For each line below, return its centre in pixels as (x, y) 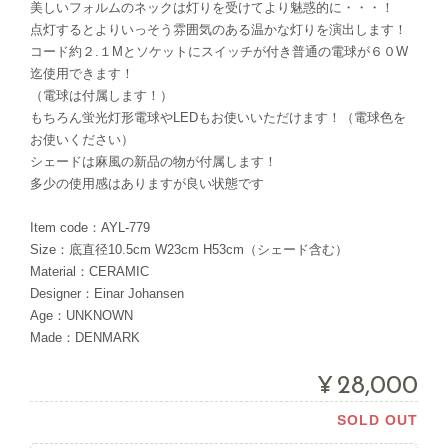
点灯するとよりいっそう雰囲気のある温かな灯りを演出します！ (218, 29)
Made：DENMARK (85, 337)
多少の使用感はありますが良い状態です (147, 183)
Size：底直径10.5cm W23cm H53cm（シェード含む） (189, 249)
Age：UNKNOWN (81, 315)
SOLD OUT (377, 419)
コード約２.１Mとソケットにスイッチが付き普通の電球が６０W (219, 51)
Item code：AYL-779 (90, 227)
